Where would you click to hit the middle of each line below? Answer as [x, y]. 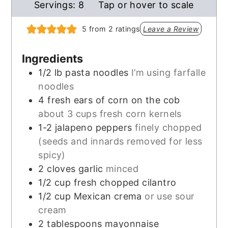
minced [122, 168]
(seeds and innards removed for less [120, 141]
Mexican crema [108, 196]
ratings [127, 29]
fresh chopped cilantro [125, 182]
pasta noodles [97, 72]
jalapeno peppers [94, 127]
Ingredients [53, 58]
